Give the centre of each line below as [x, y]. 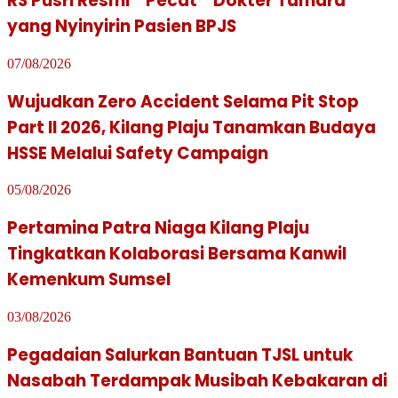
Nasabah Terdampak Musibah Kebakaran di [197, 380]
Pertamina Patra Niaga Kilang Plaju [158, 228]
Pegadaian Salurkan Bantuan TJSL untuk [180, 354]
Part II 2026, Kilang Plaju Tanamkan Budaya [191, 127]
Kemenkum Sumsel [89, 280]
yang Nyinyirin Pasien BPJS [122, 27]
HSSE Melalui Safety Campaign [138, 153]
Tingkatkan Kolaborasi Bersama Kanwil [177, 254]
